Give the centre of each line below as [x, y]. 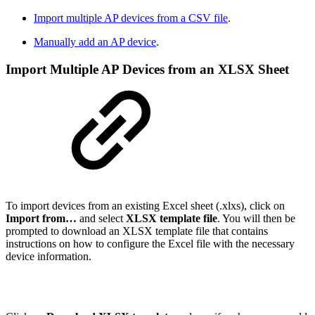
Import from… [41, 218]
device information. [49, 256]
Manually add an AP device [95, 42]
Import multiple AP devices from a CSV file [131, 18]
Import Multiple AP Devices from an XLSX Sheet [147, 70]
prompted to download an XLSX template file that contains [137, 231]
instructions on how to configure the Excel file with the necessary [150, 243]
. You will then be [256, 218]
